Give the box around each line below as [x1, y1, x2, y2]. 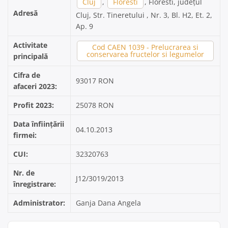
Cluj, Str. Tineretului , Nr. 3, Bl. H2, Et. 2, [76, 10, 212, 20]
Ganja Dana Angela [76, 198, 141, 208]
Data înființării [13, 119, 64, 129]
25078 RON [76, 100, 114, 110]
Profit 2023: [13, 100, 54, 110]
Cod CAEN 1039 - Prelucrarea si [92, 42, 198, 52]
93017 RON [76, 76, 114, 85]
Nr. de [13, 168, 35, 178]
